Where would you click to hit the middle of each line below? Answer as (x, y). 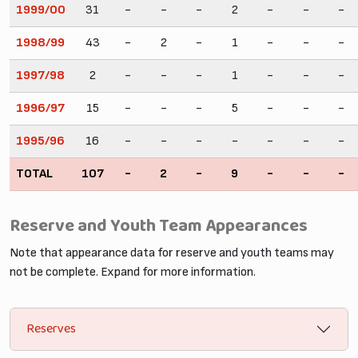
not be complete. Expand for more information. (133, 272)
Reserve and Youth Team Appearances (159, 226)
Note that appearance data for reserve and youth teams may (172, 253)
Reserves (51, 329)
